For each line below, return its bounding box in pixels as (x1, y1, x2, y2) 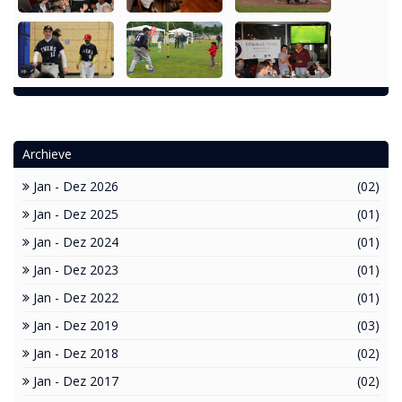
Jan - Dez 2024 (30, 232, 118, 250)
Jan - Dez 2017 (30, 371, 118, 389)
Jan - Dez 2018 (30, 344, 118, 362)
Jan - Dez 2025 (30, 205, 118, 223)
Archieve (22, 144, 72, 162)
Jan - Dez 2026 (30, 177, 118, 195)
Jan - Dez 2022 (30, 288, 118, 306)
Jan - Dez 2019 (30, 316, 118, 334)
